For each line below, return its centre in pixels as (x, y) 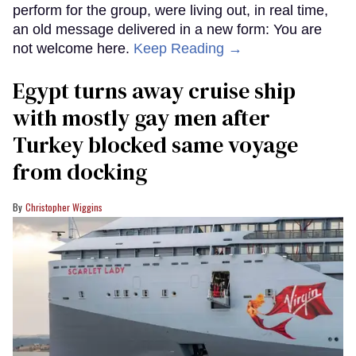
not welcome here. (73, 49)
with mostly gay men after (141, 118)
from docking (80, 172)
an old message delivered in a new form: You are (167, 30)
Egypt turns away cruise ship (154, 91)
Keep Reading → (188, 49)
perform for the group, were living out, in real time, (170, 11)
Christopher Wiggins (64, 207)
